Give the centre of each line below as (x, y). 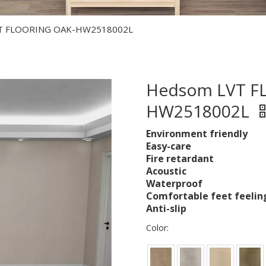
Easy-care (168, 146)
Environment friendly (197, 134)
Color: (157, 228)
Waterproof (174, 183)
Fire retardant (180, 159)
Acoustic (166, 171)
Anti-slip (166, 208)
